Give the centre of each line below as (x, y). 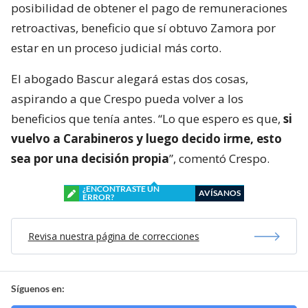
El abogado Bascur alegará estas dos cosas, (130, 79)
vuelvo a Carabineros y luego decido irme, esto (146, 139)
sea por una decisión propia (90, 159)
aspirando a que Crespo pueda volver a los (127, 99)
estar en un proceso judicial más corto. (116, 48)
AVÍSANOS (220, 193)
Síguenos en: (38, 289)
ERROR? (98, 197)
